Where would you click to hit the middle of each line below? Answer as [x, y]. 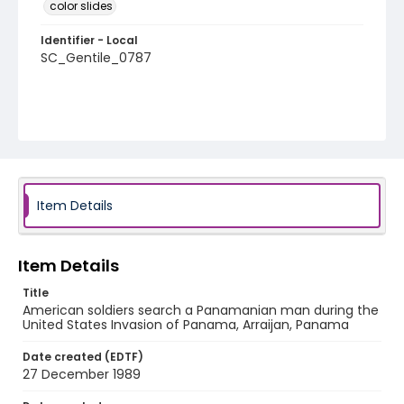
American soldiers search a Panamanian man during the [201, 310]
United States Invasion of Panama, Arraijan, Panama [186, 325]
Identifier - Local [89, 40]
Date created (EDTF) [83, 357]
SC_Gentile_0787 [96, 58]
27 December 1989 [82, 374]
